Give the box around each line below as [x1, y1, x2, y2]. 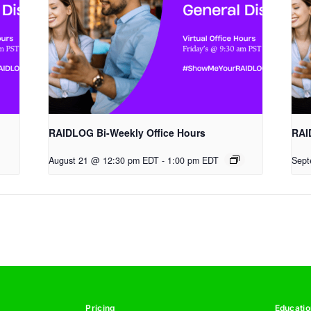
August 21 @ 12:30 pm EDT [49, 153, 160, 167]
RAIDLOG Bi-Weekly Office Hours [49, 125, 206, 140]
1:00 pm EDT [167, 153, 219, 167]
